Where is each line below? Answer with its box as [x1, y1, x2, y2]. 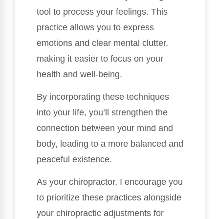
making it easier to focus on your [37, 53, 163, 64]
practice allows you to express [37, 22, 154, 32]
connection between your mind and [37, 123, 173, 133]
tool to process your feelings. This [37, 6, 168, 17]
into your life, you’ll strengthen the [37, 108, 168, 117]
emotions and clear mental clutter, [37, 38, 168, 48]
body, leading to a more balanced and [37, 139, 183, 149]
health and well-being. [37, 69, 122, 79]
